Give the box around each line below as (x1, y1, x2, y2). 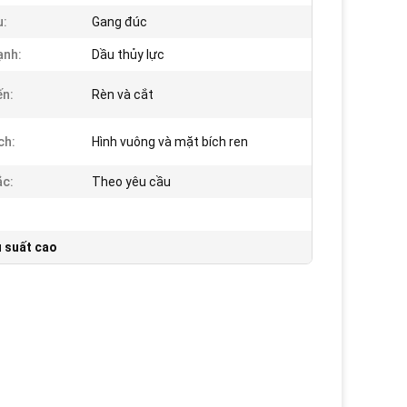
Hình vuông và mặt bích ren (92, 134, 248, 150)
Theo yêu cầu (92, 174, 171, 190)
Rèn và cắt (92, 87, 154, 103)
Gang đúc (92, 15, 147, 30)
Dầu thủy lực (92, 47, 164, 63)
